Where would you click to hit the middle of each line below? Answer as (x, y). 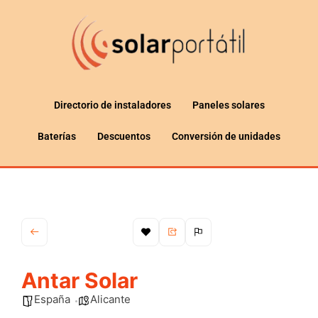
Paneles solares (228, 105)
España (52, 299)
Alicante (110, 299)
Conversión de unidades (226, 136)
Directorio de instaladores (112, 105)
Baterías (57, 136)
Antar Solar (79, 280)
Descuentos (124, 136)
